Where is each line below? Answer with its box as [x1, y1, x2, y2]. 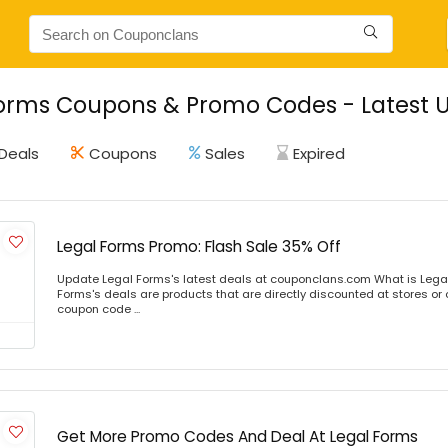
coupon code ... [57, 301, 140, 317]
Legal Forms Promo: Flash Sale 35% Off [57, 236, 341, 257]
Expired [293, 143, 345, 164]
